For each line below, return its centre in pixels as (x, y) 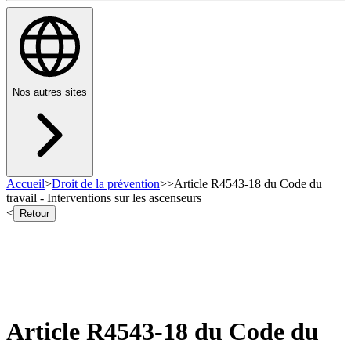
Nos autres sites (50, 92)
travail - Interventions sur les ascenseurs (104, 198)
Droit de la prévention (106, 184)
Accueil (25, 184)
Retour (34, 214)
